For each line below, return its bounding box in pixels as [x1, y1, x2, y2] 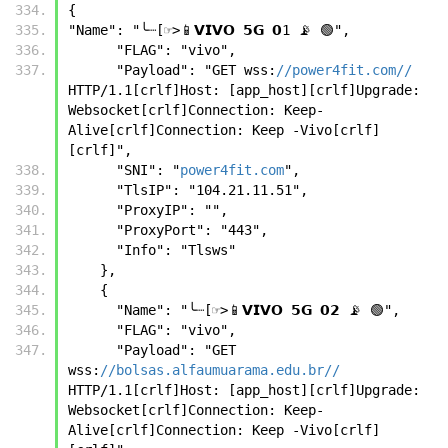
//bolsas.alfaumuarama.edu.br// [100, 361, 340, 378]
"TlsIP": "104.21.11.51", [116, 181, 308, 198]
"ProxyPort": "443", [116, 221, 268, 238]
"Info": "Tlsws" [116, 241, 236, 258]
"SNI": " [116, 161, 180, 178]
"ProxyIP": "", [116, 201, 228, 218]
